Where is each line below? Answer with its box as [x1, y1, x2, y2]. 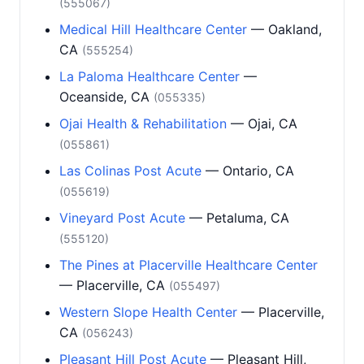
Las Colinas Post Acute [59, 162, 201, 179]
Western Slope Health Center [59, 304, 237, 320]
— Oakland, [247, 21, 322, 37]
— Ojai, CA [227, 115, 297, 132]
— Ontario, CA [201, 162, 294, 179]
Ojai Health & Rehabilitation [59, 115, 227, 132]
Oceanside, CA [59, 89, 154, 105]
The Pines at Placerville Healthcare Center [59, 257, 318, 273]
